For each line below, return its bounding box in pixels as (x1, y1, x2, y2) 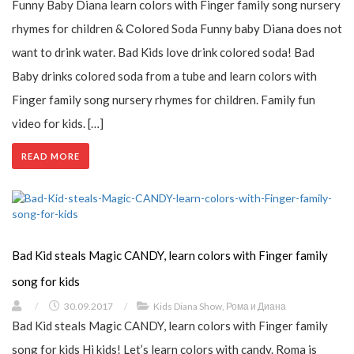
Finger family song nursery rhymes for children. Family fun (12, 92, 315, 107)
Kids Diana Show (153, 299, 222, 312)
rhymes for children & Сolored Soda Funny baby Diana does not (12, 21, 342, 36)
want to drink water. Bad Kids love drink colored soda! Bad (12, 44, 314, 59)
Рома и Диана (226, 299, 286, 312)
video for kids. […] (12, 115, 104, 130)
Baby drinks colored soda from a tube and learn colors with (12, 68, 317, 83)
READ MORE (21, 150, 80, 161)
